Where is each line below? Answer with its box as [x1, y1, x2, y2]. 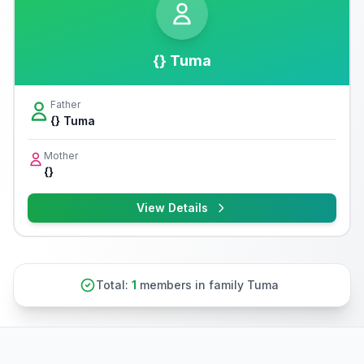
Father [50, 98, 80, 110]
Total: [95, 278, 132, 292]
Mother [44, 149, 78, 162]
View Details [136, 201, 208, 214]
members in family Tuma [136, 278, 279, 292]
